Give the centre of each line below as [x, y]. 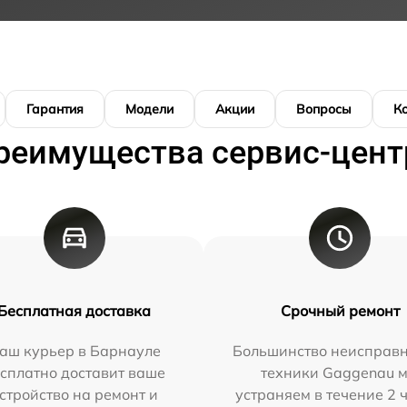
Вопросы [324, 109]
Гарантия [55, 109]
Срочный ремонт [340, 310]
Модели [149, 109]
